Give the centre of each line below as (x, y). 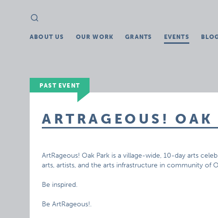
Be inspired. (60, 185)
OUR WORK (95, 37)
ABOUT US (47, 37)
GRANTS (139, 37)
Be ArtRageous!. (67, 204)
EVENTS (176, 37)
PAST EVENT (60, 86)
